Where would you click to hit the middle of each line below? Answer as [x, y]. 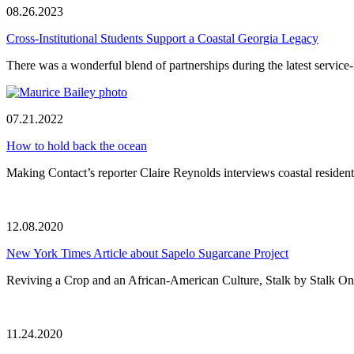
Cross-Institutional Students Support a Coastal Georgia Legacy [162, 38]
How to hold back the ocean [77, 145]
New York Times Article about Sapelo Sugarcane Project [147, 253]
